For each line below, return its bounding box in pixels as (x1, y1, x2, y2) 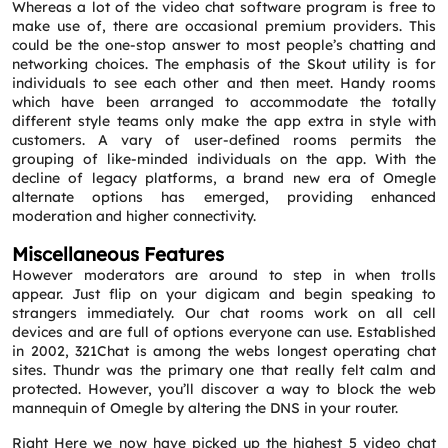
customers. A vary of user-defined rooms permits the (12, 131, 436, 149)
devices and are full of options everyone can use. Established (12, 323, 436, 341)
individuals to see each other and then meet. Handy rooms (12, 74, 436, 92)
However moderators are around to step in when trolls (12, 266, 436, 284)
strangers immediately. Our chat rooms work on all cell (12, 304, 436, 322)
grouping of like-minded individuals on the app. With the (12, 150, 436, 168)
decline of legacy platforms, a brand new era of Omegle (12, 169, 436, 187)
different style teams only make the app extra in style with (12, 112, 436, 130)
